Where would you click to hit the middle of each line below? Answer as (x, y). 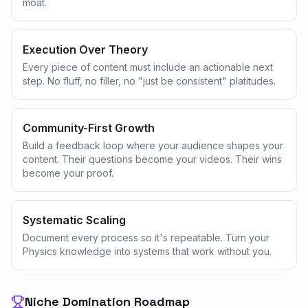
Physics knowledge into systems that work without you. (147, 251)
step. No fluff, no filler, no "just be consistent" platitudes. (149, 81)
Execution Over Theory (85, 49)
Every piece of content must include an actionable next (148, 67)
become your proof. (68, 173)
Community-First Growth (89, 128)
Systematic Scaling (74, 220)
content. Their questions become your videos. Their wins (152, 159)
